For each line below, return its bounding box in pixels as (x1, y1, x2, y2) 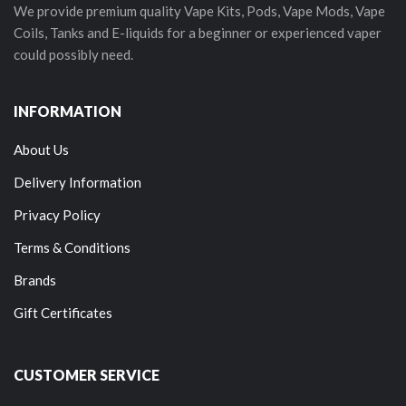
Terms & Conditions (14, 238, 130, 256)
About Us (14, 140, 69, 158)
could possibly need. (14, 45, 133, 63)
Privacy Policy (14, 206, 101, 223)
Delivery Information (14, 173, 141, 190)
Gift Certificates (14, 304, 112, 321)
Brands (14, 271, 56, 288)
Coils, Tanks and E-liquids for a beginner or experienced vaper (14, 24, 382, 41)
